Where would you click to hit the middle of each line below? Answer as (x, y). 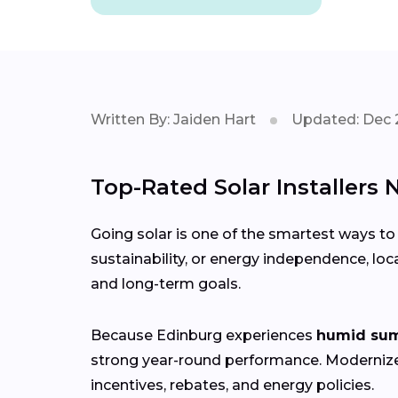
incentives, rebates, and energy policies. (232, 386)
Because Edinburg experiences (203, 336)
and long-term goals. (166, 284)
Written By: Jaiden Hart (173, 120)
